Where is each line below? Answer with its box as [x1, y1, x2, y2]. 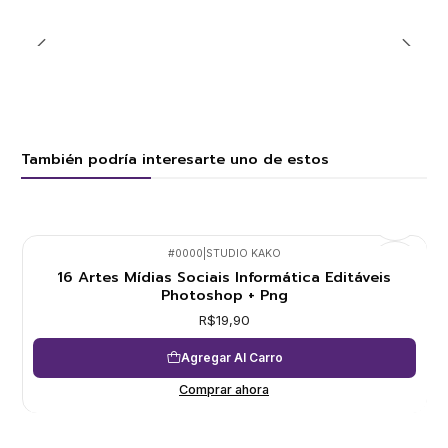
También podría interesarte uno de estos [21, 148, 329, 171]
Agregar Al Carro [180, 350, 283, 366]
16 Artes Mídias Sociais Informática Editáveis [57, 266, 391, 289]
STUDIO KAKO [205, 246, 281, 260]
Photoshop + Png [160, 284, 288, 307]
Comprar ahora [179, 381, 269, 397]
